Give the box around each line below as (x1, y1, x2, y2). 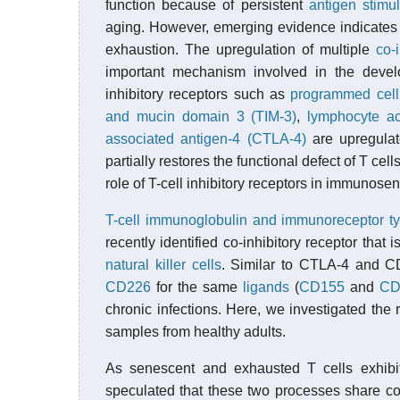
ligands (243, 279, 289, 295)
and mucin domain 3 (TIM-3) (105, 109, 297, 124)
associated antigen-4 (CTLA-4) (105, 131, 306, 146)
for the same (151, 279, 243, 295)
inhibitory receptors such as (105, 87, 291, 102)
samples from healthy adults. (105, 324, 286, 339)
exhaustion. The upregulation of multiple (105, 42, 377, 57)
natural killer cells (105, 257, 221, 272)
